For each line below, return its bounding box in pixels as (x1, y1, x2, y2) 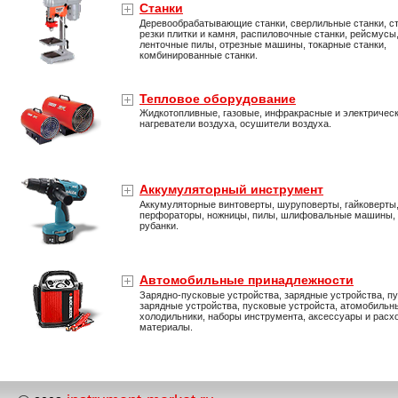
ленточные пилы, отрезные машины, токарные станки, (139, 39, 386, 50)
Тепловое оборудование (139, 92, 296, 106)
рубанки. (139, 220, 179, 231)
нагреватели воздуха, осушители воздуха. (139, 118, 331, 129)
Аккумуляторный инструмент (139, 182, 323, 196)
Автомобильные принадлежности (139, 273, 354, 287)
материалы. (139, 322, 193, 332)
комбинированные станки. (139, 50, 258, 60)
